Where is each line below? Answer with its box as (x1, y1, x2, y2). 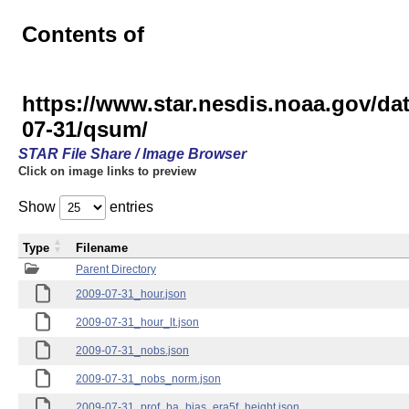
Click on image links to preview (18, 164, 196, 178)
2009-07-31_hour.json (76, 288, 186, 300)
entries (106, 199, 153, 215)
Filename (76, 241, 128, 255)
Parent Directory (76, 263, 156, 276)
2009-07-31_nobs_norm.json (76, 372, 221, 385)
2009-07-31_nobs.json (76, 344, 189, 357)
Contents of (22, 22, 144, 47)
